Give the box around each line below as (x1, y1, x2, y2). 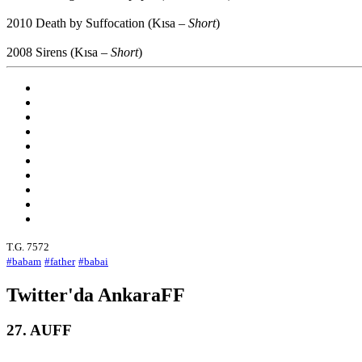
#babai (78, 255, 108, 267)
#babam (6, 255, 41, 267)
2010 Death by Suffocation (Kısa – (6, 15, 188, 30)
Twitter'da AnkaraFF (6, 284, 185, 305)
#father (44, 255, 75, 267)
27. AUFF (6, 322, 72, 339)
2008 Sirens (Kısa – (6, 44, 111, 59)
